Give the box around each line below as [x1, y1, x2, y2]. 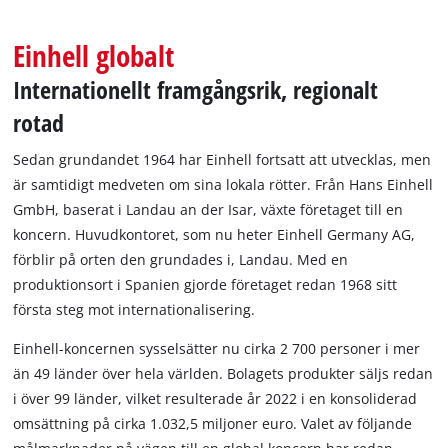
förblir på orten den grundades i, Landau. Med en [13, 249, 349, 269]
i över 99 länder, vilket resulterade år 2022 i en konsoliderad [13, 388, 418, 408]
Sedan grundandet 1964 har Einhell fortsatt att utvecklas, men [13, 149, 432, 169]
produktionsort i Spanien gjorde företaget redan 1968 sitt [13, 274, 398, 294]
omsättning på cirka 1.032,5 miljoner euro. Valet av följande [13, 413, 413, 433]
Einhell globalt [13, 35, 175, 76]
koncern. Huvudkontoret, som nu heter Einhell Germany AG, [13, 224, 416, 244]
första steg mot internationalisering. [13, 299, 256, 319]
